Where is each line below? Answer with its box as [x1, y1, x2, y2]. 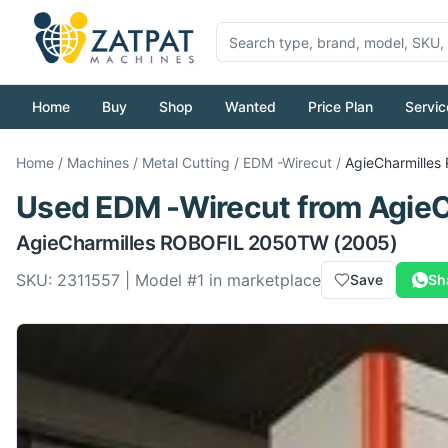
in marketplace [204, 270, 321, 290]
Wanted [225, 98, 276, 115]
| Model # [120, 270, 197, 290]
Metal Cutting [142, 154, 230, 171]
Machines [67, 154, 129, 171]
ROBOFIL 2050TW [159, 231, 329, 255]
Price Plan [308, 98, 373, 115]
